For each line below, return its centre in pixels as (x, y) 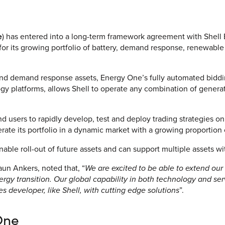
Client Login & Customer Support (71, 75)
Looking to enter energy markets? (73, 94)
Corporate (45, 27)
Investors (29, 56)
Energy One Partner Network (64, 113)
